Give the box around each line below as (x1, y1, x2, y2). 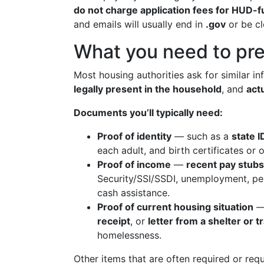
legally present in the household (74, 83, 222, 95)
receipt (97, 215, 130, 227)
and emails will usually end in (74, 18, 206, 30)
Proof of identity (97, 130, 171, 142)
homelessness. (97, 229, 161, 241)
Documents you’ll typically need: (74, 107, 223, 118)
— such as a (171, 130, 232, 142)
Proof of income (97, 159, 171, 170)
